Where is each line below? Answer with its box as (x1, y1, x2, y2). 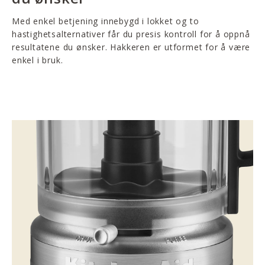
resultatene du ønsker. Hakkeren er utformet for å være (12, 41, 251, 53)
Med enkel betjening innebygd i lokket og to (12, 15, 199, 27)
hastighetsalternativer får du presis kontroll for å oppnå (12, 28, 250, 40)
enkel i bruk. (12, 54, 63, 66)
